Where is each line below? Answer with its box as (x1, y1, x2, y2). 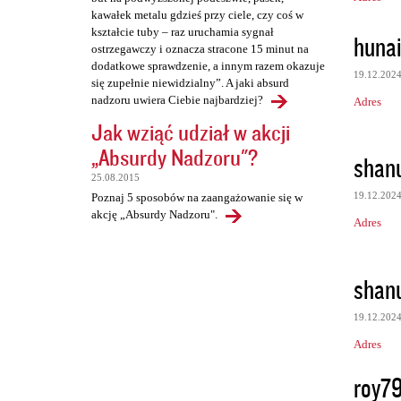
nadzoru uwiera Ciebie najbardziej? (91, 93, 263, 107)
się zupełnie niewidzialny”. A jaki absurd (91, 76, 289, 90)
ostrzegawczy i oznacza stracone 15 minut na (91, 42, 309, 56)
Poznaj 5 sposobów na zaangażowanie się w (91, 191, 303, 205)
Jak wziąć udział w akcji (91, 117, 290, 148)
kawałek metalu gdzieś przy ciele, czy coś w (91, 8, 303, 22)
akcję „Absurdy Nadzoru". (91, 208, 218, 222)
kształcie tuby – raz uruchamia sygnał (91, 25, 274, 39)
